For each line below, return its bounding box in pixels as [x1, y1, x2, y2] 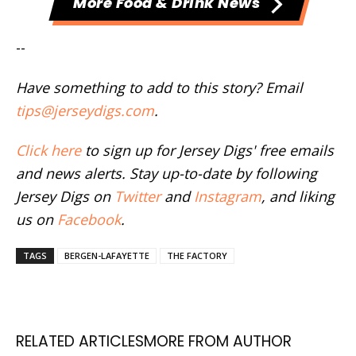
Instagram [194, 187, 261, 207]
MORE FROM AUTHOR [144, 331, 292, 353]
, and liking [261, 187, 335, 207]
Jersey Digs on [16, 187, 114, 207]
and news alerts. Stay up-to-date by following [16, 164, 317, 184]
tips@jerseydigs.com [16, 101, 154, 121]
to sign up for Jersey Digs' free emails [81, 141, 334, 161]
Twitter [114, 187, 161, 207]
